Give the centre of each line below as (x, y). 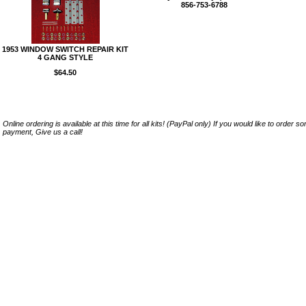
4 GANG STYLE (65, 57)
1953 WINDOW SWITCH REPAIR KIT (65, 49)
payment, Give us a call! (43, 131)
